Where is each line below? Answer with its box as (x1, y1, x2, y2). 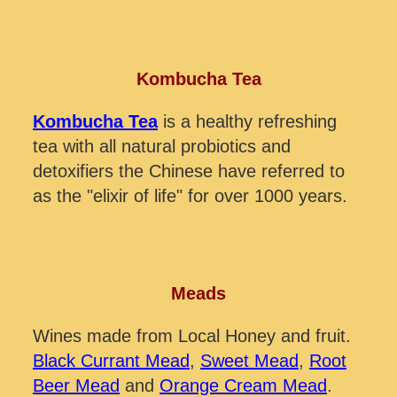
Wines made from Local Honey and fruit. (33, 325, 351, 346)
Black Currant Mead (33, 350, 190, 370)
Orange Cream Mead (160, 375, 327, 395)
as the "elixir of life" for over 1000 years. (33, 185, 347, 206)
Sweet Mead (200, 350, 299, 370)
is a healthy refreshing (158, 111, 337, 131)
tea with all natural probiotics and (33, 136, 291, 156)
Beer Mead (33, 375, 120, 395)
